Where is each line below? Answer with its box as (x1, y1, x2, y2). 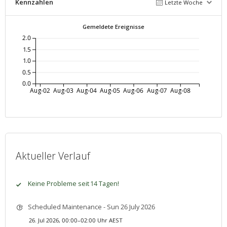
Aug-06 (123, 86, 144, 95)
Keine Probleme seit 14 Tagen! (27, 179, 119, 188)
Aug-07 (147, 86, 167, 95)
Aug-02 (29, 86, 50, 95)
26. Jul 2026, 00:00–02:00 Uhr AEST (28, 216, 123, 224)
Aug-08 (170, 86, 191, 95)
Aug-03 (53, 86, 73, 95)
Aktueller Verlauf (15, 148, 90, 163)
